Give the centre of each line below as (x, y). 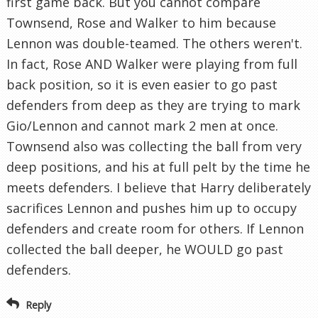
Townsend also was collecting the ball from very (154, 147)
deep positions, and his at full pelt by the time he (158, 167)
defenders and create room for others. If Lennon (155, 229)
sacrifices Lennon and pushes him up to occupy (152, 208)
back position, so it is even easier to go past (142, 85)
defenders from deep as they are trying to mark (153, 105)
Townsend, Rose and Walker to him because (141, 23)
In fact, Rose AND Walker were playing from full (152, 64)
